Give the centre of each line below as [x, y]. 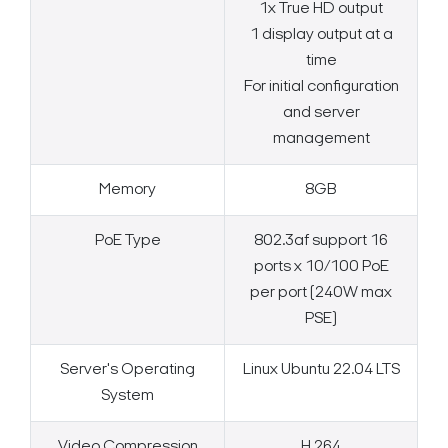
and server [321, 113]
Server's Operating [127, 370]
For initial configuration [321, 87]
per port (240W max [321, 293]
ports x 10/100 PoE [321, 267]
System [127, 396]
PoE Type [127, 241]
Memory [127, 190]
